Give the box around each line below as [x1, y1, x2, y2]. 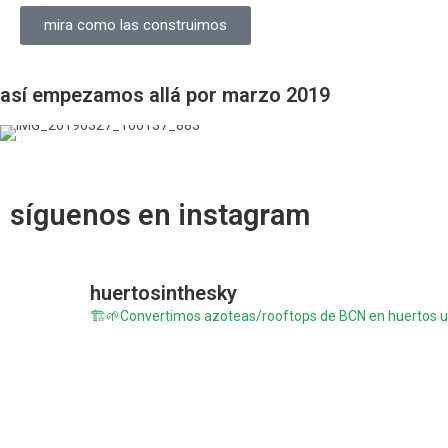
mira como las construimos [44, 16, 227, 35]
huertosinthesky [90, 280, 237, 305]
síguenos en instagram [10, 198, 310, 233]
